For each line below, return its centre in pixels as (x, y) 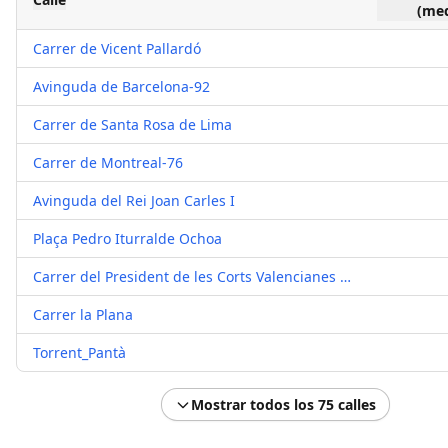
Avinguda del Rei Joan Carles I (134, 200)
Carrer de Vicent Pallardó (117, 48)
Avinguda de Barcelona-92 (121, 86)
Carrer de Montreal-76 (108, 162)
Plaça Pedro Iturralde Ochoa (127, 238)
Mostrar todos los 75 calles (283, 404)
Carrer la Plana (83, 314)
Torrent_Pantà (79, 352)
